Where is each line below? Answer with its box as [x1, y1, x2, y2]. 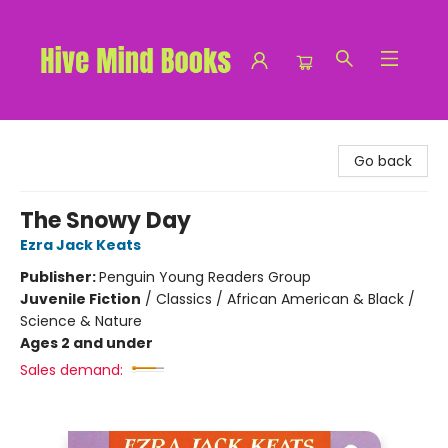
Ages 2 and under [20, 333, 153, 353]
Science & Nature [20, 311, 142, 331]
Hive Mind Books [15, 129, 125, 149]
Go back [354, 151, 412, 171]
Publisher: [20, 267, 99, 287]
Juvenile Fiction [20, 289, 141, 309]
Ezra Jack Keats [20, 235, 141, 255]
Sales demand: [20, 360, 123, 380]
